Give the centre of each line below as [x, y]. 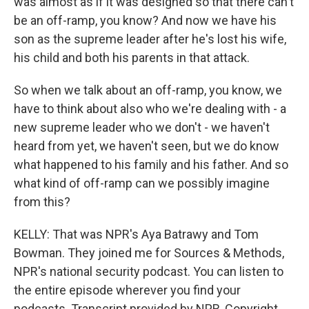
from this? [42, 202]
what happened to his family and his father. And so [151, 165]
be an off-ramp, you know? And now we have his [145, 20]
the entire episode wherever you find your [127, 290]
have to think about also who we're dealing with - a [150, 109]
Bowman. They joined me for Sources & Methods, [149, 253]
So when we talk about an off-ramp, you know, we [148, 90]
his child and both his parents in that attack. [132, 58]
